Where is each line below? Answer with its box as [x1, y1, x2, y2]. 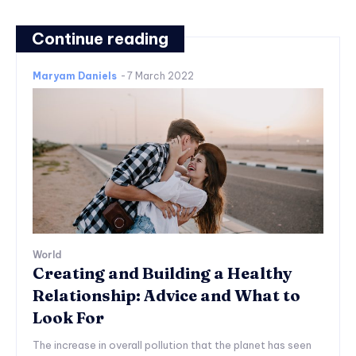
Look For [33, 307, 104, 327]
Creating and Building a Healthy [33, 262, 292, 283]
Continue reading [32, 28, 168, 48]
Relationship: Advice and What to [33, 284, 300, 305]
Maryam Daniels [33, 69, 117, 82]
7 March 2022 [127, 69, 194, 82]
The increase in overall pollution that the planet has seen [33, 338, 311, 351]
